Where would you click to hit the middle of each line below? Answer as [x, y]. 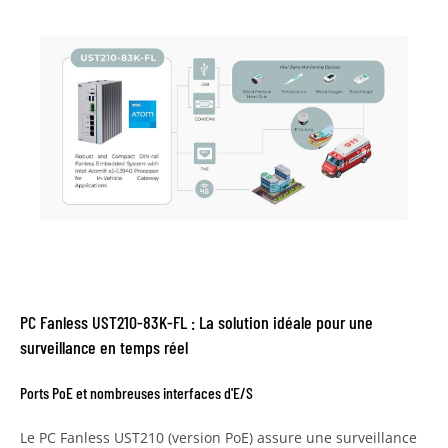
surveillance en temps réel [104, 346]
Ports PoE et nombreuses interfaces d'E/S [136, 392]
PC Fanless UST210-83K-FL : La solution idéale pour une [196, 321]
